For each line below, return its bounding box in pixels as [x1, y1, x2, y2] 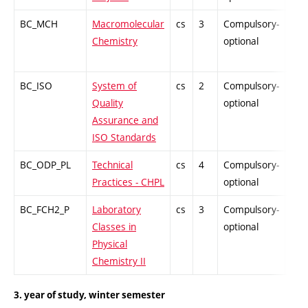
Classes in [92, 219, 136, 233]
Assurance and [92, 113, 158, 126]
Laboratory [92, 202, 141, 216]
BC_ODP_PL [20, 157, 71, 171]
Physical [92, 236, 127, 250]
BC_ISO [20, 78, 52, 92]
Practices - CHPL [92, 175, 164, 188]
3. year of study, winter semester [14, 289, 165, 302]
